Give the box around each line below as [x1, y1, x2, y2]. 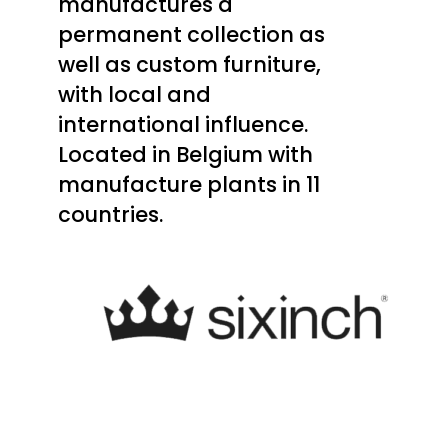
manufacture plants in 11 [57, 170, 320, 200]
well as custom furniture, [57, 50, 321, 80]
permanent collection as [57, 20, 325, 50]
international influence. [57, 110, 308, 140]
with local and [57, 80, 211, 110]
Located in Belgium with [57, 140, 313, 170]
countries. [57, 200, 163, 230]
